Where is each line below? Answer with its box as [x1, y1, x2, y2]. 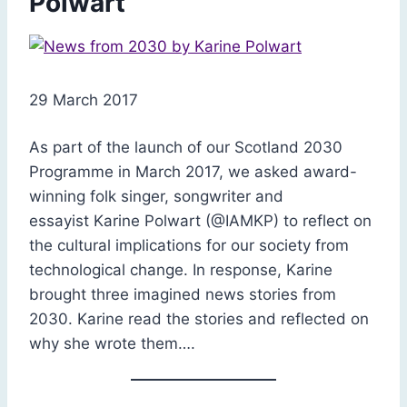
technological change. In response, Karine [29, 260, 333, 279]
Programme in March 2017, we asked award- [29, 162, 357, 181]
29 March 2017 [29, 90, 138, 109]
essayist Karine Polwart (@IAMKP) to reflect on [29, 211, 372, 230]
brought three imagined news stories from [29, 284, 336, 303]
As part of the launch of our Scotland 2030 [29, 137, 342, 156]
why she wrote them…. [29, 333, 195, 352]
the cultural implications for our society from [29, 235, 349, 254]
